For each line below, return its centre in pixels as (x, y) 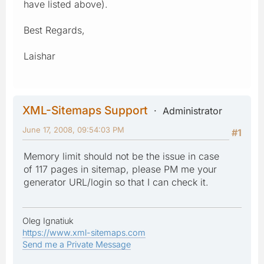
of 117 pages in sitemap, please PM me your (120, 169)
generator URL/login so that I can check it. (116, 182)
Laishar (39, 56)
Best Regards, (54, 30)
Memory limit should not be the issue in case (121, 156)
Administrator (192, 110)
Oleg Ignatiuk (48, 220)
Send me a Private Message (77, 244)
